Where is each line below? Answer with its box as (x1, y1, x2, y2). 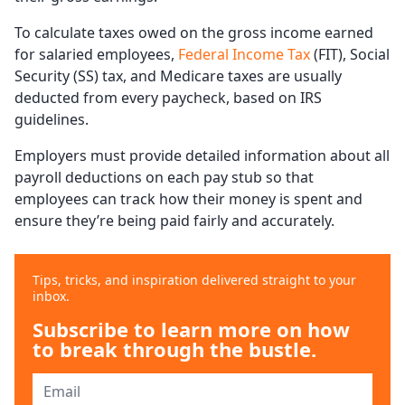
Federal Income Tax (178, 44, 310, 65)
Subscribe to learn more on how (33, 316, 350, 344)
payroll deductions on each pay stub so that (14, 167, 314, 188)
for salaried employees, (14, 44, 178, 65)
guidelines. (14, 109, 89, 130)
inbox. (33, 287, 70, 306)
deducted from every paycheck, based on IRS (14, 88, 322, 108)
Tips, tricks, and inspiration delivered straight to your (33, 271, 356, 289)
